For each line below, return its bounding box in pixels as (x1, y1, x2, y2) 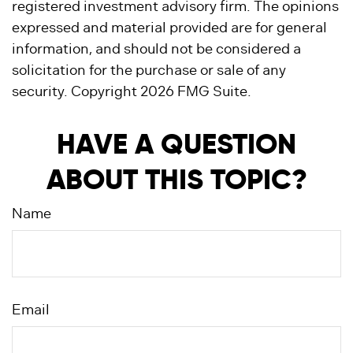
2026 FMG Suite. (140, 83, 251, 100)
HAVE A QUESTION (57, 126, 296, 162)
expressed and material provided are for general (12, 19, 327, 36)
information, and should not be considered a (12, 40, 301, 58)
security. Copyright (12, 83, 140, 100)
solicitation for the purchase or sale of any (12, 61, 286, 79)
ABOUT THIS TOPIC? (46, 162, 307, 197)
